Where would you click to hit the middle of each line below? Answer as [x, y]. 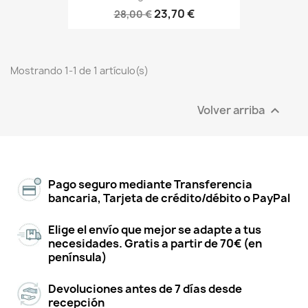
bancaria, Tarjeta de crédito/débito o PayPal [169, 198]
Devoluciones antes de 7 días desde [145, 289]
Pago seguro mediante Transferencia [150, 185]
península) [78, 257]
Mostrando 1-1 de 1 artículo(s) [79, 71]
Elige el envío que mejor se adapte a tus [155, 230]
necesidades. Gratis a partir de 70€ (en [155, 244]
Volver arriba [232, 110]
